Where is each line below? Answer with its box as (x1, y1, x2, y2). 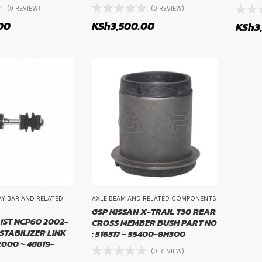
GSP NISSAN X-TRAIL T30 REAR (91, 205, 216, 219)
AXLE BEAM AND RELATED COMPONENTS (91, 195, 216, 202)
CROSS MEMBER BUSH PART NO (91, 216, 217, 230)
